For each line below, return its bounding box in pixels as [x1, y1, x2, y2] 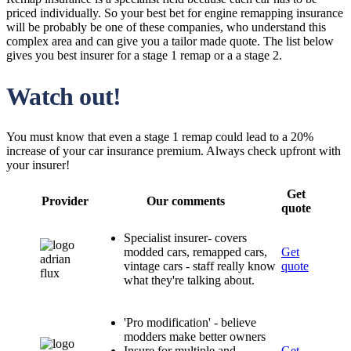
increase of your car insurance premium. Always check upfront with [6, 144, 341, 157]
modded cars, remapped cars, [124, 245, 267, 259]
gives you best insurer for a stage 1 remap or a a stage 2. [6, 49, 282, 62]
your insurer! [6, 158, 70, 172]
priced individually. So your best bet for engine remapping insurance [6, 6, 343, 20]
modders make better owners [124, 330, 266, 343]
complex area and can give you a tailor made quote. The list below [6, 34, 334, 48]
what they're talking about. [124, 273, 255, 287]
